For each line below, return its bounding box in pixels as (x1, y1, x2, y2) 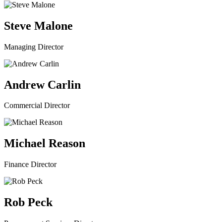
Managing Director (4, 42, 63, 51)
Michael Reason (4, 137, 85, 150)
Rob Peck (4, 196, 53, 209)
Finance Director (4, 160, 56, 169)
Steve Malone (4, 19, 73, 32)
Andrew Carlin (4, 78, 81, 91)
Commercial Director (4, 101, 70, 110)
